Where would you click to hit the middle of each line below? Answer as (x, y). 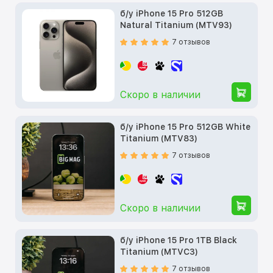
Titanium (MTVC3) (159, 251)
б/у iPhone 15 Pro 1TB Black (179, 240)
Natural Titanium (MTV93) (176, 25)
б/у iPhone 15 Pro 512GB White (186, 126)
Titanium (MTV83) (159, 138)
